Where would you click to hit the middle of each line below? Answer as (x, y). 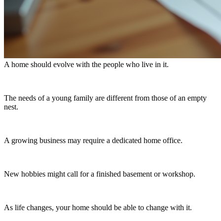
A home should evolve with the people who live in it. (86, 64)
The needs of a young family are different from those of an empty (105, 98)
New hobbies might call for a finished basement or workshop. (100, 174)
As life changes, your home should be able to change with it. (98, 207)
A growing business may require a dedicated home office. (93, 140)
